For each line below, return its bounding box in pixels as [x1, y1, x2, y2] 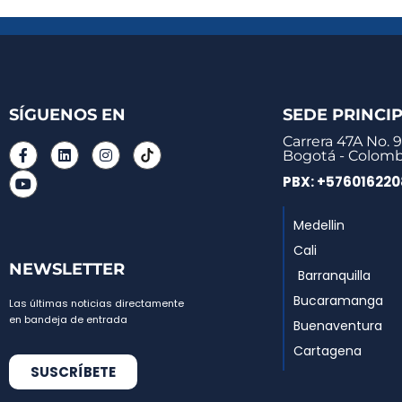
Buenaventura [293, 317, 382, 335]
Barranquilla [297, 267, 371, 284]
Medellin [293, 216, 345, 234]
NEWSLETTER [9, 259, 125, 279]
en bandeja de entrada [9, 312, 127, 327]
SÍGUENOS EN [9, 105, 126, 125]
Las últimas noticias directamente [9, 296, 184, 310]
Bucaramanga [293, 292, 383, 310]
